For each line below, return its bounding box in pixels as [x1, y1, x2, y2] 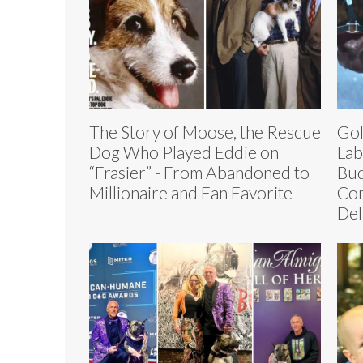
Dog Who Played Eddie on [89, 141, 279, 162]
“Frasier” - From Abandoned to [89, 161, 310, 182]
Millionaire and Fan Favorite [89, 181, 293, 203]
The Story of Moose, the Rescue [89, 121, 321, 142]
